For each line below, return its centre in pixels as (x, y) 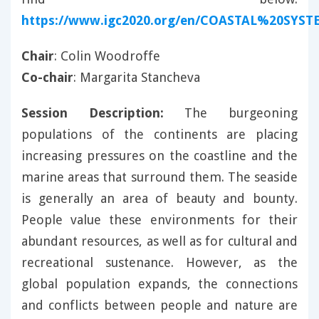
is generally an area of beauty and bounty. (159, 199)
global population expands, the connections (159, 284)
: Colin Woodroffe (107, 56)
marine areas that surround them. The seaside (159, 177)
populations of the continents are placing (159, 135)
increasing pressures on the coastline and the (159, 156)
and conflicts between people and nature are (159, 305)
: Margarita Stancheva (137, 78)
